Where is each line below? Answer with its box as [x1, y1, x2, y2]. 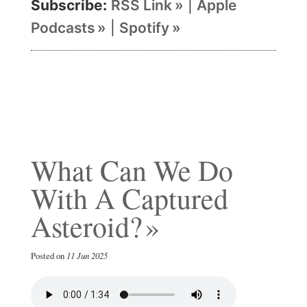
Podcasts [31, 19, 95, 36]
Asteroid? [31, 206, 143, 245]
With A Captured [31, 178, 228, 217]
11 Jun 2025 [66, 249, 108, 261]
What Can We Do [31, 150, 233, 189]
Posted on [31, 249, 66, 262]
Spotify [119, 19, 169, 36]
